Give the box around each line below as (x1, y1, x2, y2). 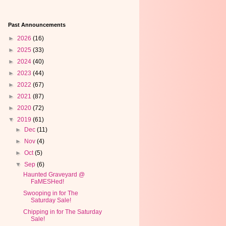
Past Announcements (8, 22, 66, 28)
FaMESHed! (30, 178, 64, 185)
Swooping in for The (23, 190, 78, 197)
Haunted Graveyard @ (23, 171, 85, 178)
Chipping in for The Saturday (23, 208, 102, 215)
